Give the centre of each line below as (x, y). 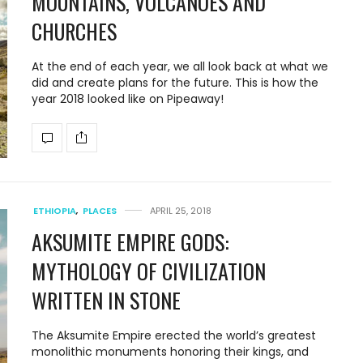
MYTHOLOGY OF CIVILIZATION (149, 271)
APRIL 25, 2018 (181, 211)
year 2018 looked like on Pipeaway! (128, 98)
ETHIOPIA (55, 211)
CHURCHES (74, 31)
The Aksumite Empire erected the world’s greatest (174, 335)
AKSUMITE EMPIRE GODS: (130, 242)
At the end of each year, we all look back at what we (180, 66)
